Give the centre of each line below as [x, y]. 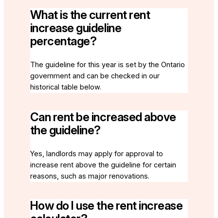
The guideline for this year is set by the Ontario [107, 64]
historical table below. [65, 87]
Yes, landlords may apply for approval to [96, 154]
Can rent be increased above [103, 117]
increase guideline [76, 28]
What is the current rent [90, 15]
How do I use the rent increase [106, 206]
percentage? [63, 41]
